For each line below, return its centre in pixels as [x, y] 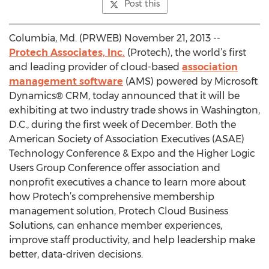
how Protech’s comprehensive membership [112, 197]
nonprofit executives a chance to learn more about [127, 182]
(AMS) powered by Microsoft [190, 81]
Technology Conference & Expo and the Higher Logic [132, 153]
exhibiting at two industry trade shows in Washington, [134, 110]
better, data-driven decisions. [76, 254]
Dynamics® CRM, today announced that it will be [124, 96]
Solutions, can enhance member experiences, [116, 225]
